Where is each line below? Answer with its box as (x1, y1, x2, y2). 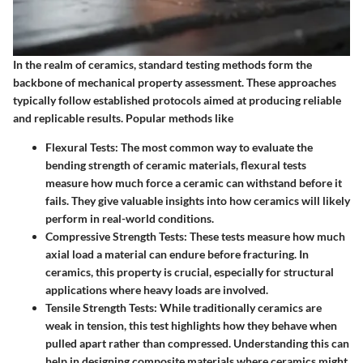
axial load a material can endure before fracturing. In (45, 246, 309, 261)
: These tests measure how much (184, 228, 345, 243)
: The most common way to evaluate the (115, 139, 313, 154)
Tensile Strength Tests (45, 300, 154, 314)
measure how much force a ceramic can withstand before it (45, 175, 342, 190)
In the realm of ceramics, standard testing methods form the (13, 57, 312, 71)
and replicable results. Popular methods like (13, 110, 233, 125)
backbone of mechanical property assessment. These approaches (13, 75, 336, 89)
